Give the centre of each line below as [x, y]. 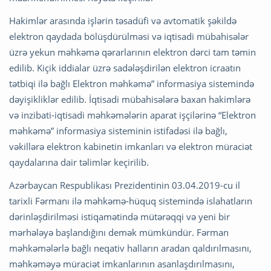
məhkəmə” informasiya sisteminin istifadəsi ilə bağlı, [118, 131]
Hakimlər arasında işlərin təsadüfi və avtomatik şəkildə [123, 21]
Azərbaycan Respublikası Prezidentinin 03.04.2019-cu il [125, 185]
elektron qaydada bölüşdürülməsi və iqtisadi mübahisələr [129, 37]
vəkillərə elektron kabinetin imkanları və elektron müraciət [131, 147]
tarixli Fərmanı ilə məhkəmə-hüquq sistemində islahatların [131, 201]
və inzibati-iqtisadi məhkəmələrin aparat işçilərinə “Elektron [132, 115]
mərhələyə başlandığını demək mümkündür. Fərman [119, 233]
